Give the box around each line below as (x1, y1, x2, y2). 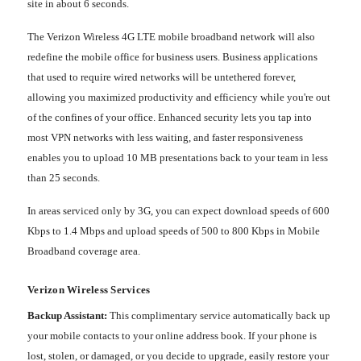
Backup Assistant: (27, 309, 107, 322)
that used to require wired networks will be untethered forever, (27, 71, 296, 84)
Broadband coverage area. (27, 245, 140, 258)
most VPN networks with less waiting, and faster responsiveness (27, 131, 303, 144)
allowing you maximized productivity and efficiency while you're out (27, 91, 330, 104)
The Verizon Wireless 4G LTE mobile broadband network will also (27, 31, 315, 44)
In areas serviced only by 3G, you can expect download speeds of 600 (27, 205, 330, 218)
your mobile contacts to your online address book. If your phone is (27, 329, 317, 342)
